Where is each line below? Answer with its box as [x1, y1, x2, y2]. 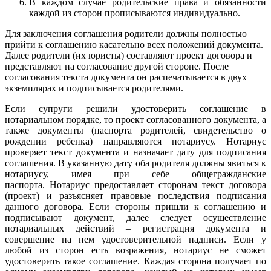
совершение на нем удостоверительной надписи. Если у [5, 234, 266, 245]
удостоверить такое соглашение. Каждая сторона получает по [5, 256, 266, 267]
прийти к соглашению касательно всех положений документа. [5, 39, 263, 50]
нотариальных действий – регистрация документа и [5, 223, 266, 234]
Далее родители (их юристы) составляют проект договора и [5, 50, 252, 61]
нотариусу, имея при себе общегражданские [5, 169, 266, 180]
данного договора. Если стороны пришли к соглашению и [5, 201, 266, 212]
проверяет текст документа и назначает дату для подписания [5, 147, 266, 158]
